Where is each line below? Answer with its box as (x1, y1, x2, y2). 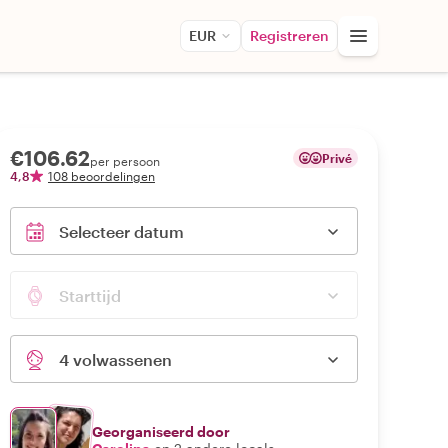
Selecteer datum (59, 222, 184, 241)
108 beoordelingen (48, 169, 155, 183)
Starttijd (59, 286, 121, 305)
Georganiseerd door (92, 422, 230, 440)
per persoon (90, 154, 160, 168)
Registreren (250, 27, 329, 44)
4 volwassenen (59, 350, 172, 369)
